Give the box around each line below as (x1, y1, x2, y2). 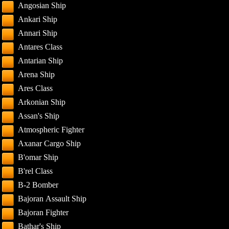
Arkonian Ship (18, 98, 66, 106)
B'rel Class (18, 167, 53, 175)
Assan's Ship (18, 111, 60, 120)
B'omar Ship (18, 153, 59, 162)
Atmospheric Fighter (18, 125, 85, 134)
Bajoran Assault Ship (18, 194, 87, 203)
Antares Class (18, 42, 63, 51)
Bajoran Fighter (18, 208, 69, 217)
